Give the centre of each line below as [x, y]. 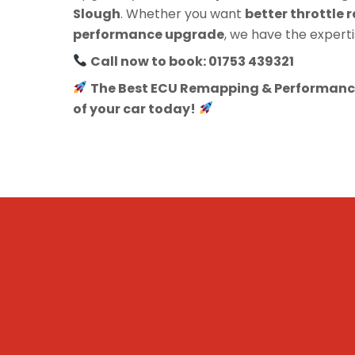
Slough [97, 13]
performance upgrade [149, 34]
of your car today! [134, 109]
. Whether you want [183, 13]
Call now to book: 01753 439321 [193, 61]
